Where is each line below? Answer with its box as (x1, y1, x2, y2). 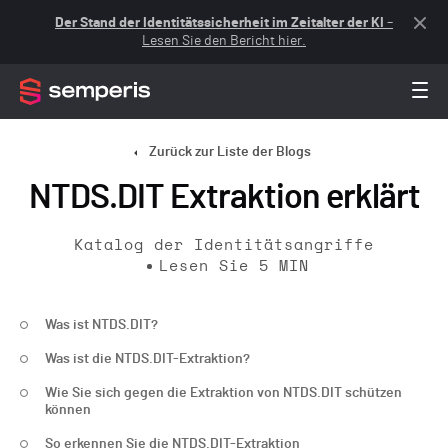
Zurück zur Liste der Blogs (149, 145, 311, 159)
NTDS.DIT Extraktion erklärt (28, 181, 420, 215)
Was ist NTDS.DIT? (45, 318, 158, 332)
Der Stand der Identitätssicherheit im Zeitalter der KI (55, 16, 384, 30)
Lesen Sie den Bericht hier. (142, 34, 306, 48)
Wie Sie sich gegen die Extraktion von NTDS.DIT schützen (45, 386, 402, 400)
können (45, 403, 91, 417)
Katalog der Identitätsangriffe (74, 238, 374, 253)
